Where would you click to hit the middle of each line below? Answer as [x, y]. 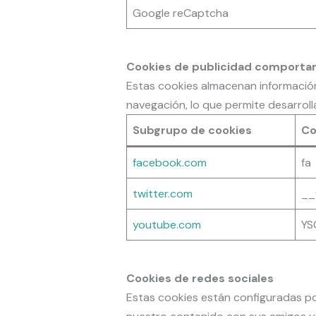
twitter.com [162, 194]
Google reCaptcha [180, 13]
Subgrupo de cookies [192, 130]
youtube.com [166, 225]
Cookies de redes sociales [200, 279]
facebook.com [169, 163]
